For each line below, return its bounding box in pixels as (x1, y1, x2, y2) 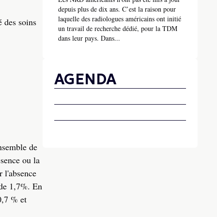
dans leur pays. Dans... (58, 33, 120, 43)
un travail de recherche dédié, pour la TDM (58, 24, 177, 33)
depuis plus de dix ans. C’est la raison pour (58, 4, 176, 14)
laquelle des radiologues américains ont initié (58, 14, 181, 24)
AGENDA (54, 70, 116, 89)
